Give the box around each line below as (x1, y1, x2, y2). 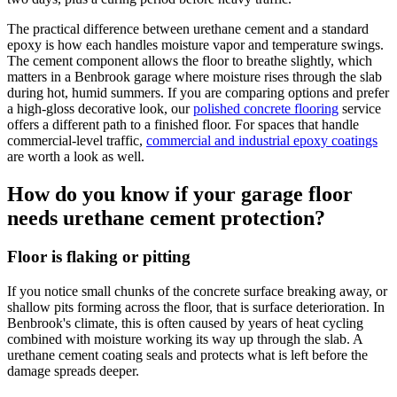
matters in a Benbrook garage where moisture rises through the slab (7, 68, 382, 84)
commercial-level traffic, (7, 132, 143, 148)
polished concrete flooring (193, 100, 339, 116)
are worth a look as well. (7, 148, 144, 164)
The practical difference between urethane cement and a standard (7, 20, 369, 36)
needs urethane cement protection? (7, 206, 325, 230)
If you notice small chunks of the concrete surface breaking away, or (7, 284, 387, 300)
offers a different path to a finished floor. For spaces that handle (7, 116, 359, 132)
